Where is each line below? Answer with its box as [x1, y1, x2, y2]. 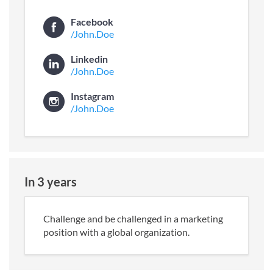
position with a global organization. [43, 225, 190, 238]
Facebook [71, 15, 113, 27]
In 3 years [24, 174, 77, 189]
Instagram [71, 90, 114, 102]
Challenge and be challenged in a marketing [43, 212, 223, 224]
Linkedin [71, 52, 108, 65]
